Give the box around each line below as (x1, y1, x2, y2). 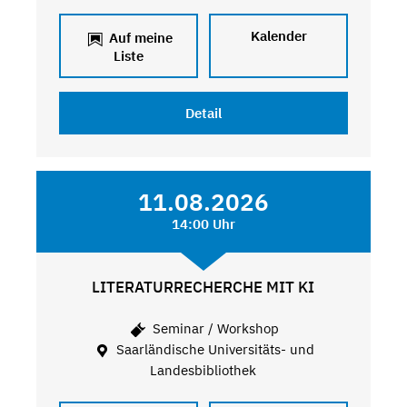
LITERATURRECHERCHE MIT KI (92, 276, 315, 297)
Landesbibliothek (150, 362, 257, 380)
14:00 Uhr (171, 214, 235, 233)
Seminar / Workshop (148, 320, 279, 338)
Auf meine (104, 28, 173, 46)
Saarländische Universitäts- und (113, 341, 315, 359)
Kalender (250, 26, 307, 45)
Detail (184, 104, 222, 122)
